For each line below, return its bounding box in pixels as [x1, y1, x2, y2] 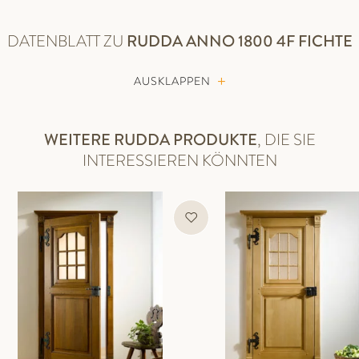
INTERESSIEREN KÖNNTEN [82, 148, 277, 172]
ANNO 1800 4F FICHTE [185, 29, 353, 53]
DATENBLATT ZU [6, 29, 127, 53]
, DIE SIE [256, 127, 316, 151]
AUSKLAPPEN [133, 72, 214, 89]
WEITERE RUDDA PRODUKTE [43, 127, 257, 151]
